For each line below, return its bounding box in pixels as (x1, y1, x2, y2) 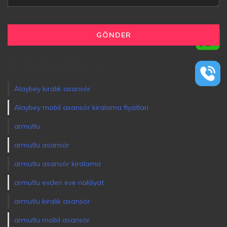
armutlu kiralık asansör (14, 197, 90, 206)
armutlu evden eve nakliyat (14, 178, 104, 187)
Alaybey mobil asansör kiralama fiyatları (14, 103, 148, 112)
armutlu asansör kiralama (14, 159, 101, 169)
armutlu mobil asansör (14, 215, 90, 225)
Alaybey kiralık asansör (14, 84, 91, 94)
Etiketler (8, 54, 104, 81)
